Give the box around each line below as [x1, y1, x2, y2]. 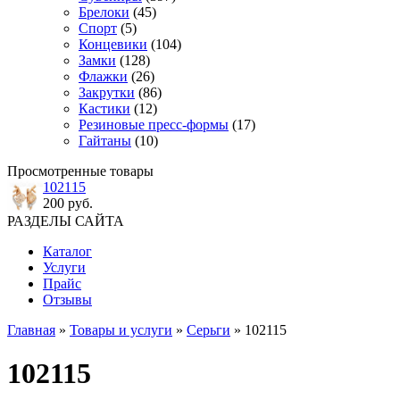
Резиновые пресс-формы [79, 117, 229, 132]
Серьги [187, 321, 230, 337]
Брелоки [79, 4, 129, 20]
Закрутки [79, 85, 135, 100]
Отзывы [43, 291, 92, 307]
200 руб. [43, 196, 93, 211]
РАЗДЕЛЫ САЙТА [7, 212, 124, 229]
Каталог [43, 243, 92, 259]
